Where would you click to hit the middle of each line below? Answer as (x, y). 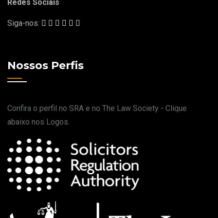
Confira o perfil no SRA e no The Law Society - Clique (97, 109)
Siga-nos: (23, 23)
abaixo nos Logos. (38, 122)
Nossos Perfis (45, 66)
